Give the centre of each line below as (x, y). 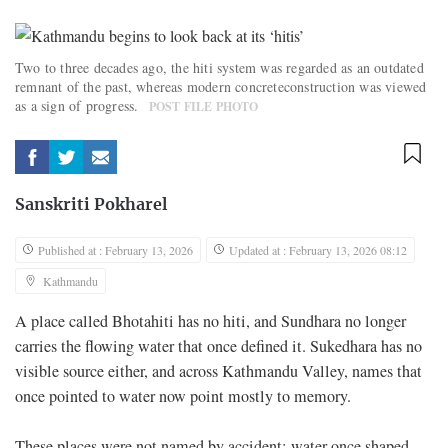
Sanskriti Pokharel (91, 204)
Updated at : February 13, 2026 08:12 (318, 249)
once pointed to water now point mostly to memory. (183, 395)
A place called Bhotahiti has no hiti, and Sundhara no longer (210, 320)
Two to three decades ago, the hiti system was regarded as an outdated (219, 67)
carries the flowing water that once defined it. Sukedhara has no (218, 345)
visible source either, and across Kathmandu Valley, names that (218, 370)
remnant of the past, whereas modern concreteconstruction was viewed (221, 86)
